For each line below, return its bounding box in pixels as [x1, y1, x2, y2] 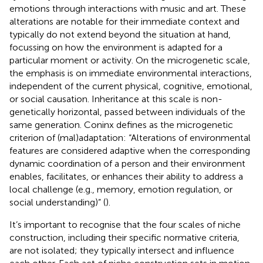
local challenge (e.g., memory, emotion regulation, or [9, 183, 232, 195]
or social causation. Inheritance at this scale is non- [9, 93, 222, 104]
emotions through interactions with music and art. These [9, 2, 246, 14]
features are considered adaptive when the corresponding [9, 144, 250, 156]
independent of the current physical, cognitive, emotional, [9, 80, 252, 92]
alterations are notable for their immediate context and [9, 15, 240, 27]
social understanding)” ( [9, 196, 106, 208]
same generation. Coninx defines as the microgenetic [9, 119, 233, 130]
